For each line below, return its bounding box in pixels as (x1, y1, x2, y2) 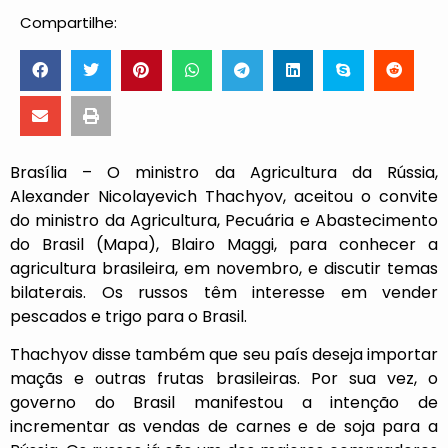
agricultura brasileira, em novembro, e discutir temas (10, 257, 438, 281)
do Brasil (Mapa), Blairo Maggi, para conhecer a (10, 233, 438, 257)
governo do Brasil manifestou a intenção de (10, 391, 438, 415)
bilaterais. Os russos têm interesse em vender (10, 281, 438, 305)
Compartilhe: (20, 12, 117, 34)
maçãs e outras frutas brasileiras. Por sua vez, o (10, 367, 438, 391)
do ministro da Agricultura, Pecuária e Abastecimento (10, 209, 438, 233)
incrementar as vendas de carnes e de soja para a (10, 415, 438, 439)
